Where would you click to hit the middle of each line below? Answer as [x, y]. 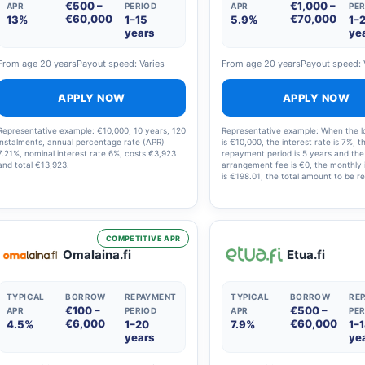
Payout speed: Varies [121, 64]
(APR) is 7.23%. [251, 199]
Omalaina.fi [97, 255]
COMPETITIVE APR [143, 238]
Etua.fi [306, 255]
